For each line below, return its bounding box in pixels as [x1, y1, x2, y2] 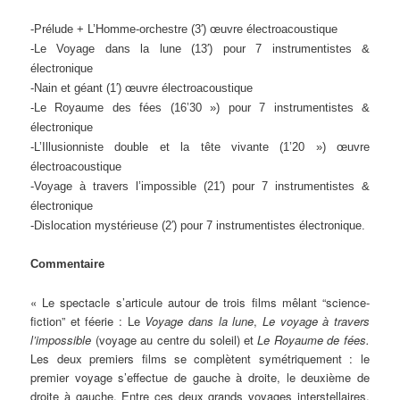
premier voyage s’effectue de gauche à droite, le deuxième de [30, 368, 370, 386]
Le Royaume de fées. [257, 330, 370, 348]
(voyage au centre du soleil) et [91, 330, 258, 348]
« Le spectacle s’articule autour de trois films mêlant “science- [30, 293, 370, 311]
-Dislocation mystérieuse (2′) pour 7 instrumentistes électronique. [30, 219, 366, 233]
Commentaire [30, 257, 105, 271]
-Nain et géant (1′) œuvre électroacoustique [30, 81, 254, 96]
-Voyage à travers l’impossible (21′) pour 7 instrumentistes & [30, 179, 370, 194]
